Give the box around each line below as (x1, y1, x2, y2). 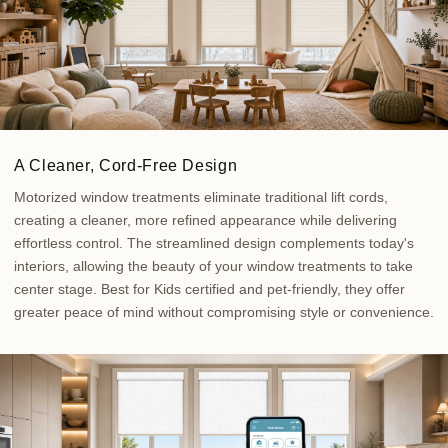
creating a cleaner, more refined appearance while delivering (14, 212, 397, 229)
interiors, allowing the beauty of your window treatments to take (14, 258, 413, 275)
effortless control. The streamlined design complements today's (14, 235, 414, 252)
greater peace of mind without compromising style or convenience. (14, 304, 434, 321)
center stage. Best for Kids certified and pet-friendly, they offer (14, 281, 405, 298)
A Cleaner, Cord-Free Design (14, 157, 238, 175)
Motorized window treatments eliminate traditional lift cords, (14, 189, 388, 206)
